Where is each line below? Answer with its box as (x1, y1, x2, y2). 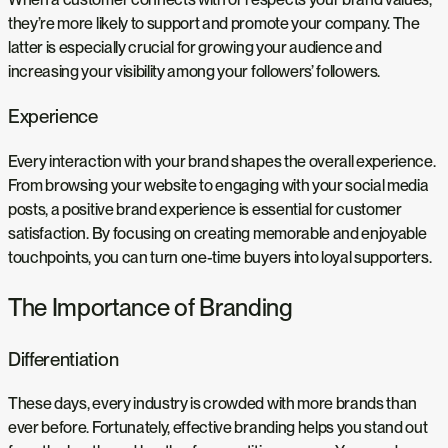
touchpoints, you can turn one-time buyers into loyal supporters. (8, 247, 432, 267)
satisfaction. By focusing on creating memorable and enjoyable (8, 223, 427, 243)
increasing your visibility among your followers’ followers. (8, 62, 381, 82)
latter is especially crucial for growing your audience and (8, 38, 382, 58)
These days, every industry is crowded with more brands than (8, 394, 418, 414)
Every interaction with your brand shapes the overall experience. (8, 151, 436, 171)
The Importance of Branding (8, 292, 293, 322)
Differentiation (8, 347, 119, 371)
